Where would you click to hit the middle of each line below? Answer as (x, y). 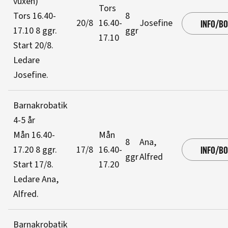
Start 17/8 (32, 165)
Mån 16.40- (34, 135)
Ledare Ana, (36, 179)
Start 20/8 (32, 46)
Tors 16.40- (35, 16)
